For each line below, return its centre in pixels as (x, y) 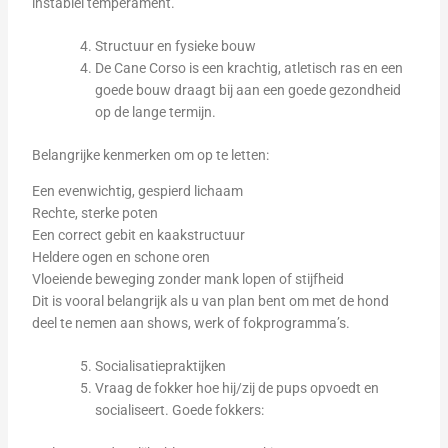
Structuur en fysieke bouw (175, 46)
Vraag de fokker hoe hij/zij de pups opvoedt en (236, 388)
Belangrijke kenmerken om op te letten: (150, 155)
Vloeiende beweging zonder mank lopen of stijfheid (187, 279)
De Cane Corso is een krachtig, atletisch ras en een (248, 68)
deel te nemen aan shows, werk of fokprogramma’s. (190, 323)
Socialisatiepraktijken (160, 366)
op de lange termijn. (155, 112)
